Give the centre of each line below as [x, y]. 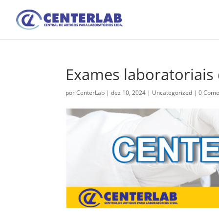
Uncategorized [172, 93]
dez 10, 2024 [129, 93]
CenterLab [91, 93]
